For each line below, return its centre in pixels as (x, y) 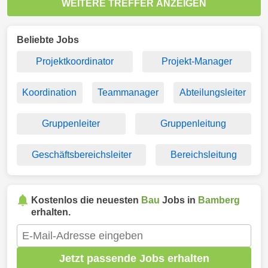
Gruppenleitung (193, 124)
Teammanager (128, 92)
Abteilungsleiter (212, 92)
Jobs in (179, 200)
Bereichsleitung (203, 155)
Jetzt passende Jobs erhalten (134, 258)
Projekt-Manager (197, 61)
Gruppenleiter (71, 124)
